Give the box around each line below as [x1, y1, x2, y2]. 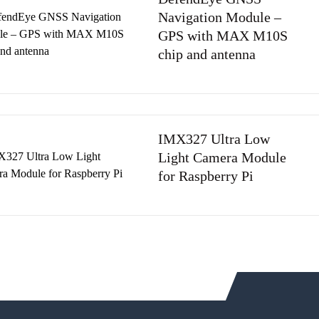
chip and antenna [158, 46, 256, 62]
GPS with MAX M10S [158, 28, 288, 43]
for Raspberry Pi [158, 168, 253, 184]
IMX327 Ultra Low [158, 131, 270, 147]
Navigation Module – [158, 9, 281, 25]
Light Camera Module [158, 150, 286, 165]
